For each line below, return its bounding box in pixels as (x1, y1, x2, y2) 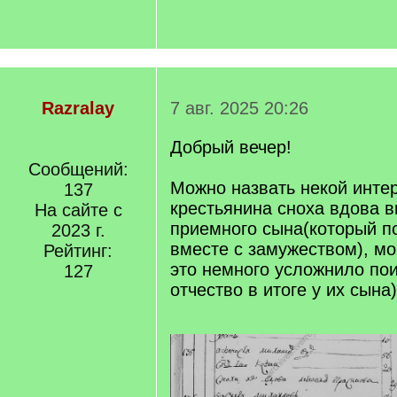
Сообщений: (27, 160, 128, 179)
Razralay (42, 98, 114, 118)
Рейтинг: (43, 241, 113, 261)
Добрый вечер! (170, 137, 292, 157)
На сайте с (34, 200, 122, 220)
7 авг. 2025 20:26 (170, 98, 308, 118)
